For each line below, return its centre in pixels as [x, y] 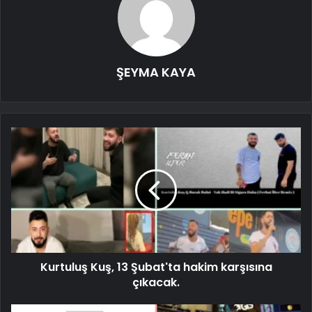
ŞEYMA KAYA [156, 72]
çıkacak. [156, 282]
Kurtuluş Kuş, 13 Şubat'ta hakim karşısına [156, 267]
